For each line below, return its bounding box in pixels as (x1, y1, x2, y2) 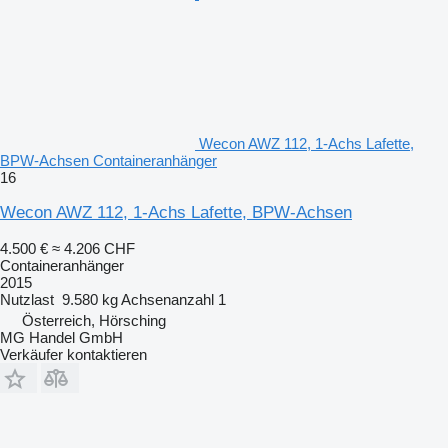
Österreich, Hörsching (22, 311, 166, 329)
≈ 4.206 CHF (52, 239, 135, 257)
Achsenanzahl (121, 290, 214, 308)
